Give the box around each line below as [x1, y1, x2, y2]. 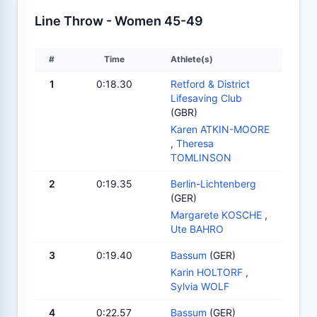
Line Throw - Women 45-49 [35, 13, 203, 28]
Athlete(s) [171, 53, 213, 64]
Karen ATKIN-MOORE [171, 122, 270, 135]
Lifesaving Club [171, 91, 242, 104]
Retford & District [171, 77, 250, 90]
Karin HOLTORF [171, 265, 243, 278]
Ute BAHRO [171, 222, 224, 235]
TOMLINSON [171, 151, 231, 163]
